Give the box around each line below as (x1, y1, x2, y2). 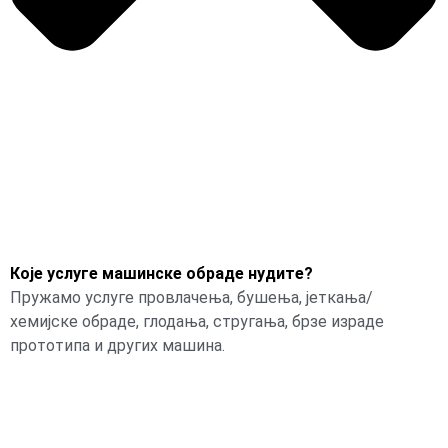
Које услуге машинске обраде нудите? (10, 263, 313, 283)
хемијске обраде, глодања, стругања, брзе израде (10, 311, 384, 331)
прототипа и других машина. (10, 335, 225, 355)
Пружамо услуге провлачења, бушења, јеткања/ (10, 287, 373, 307)
